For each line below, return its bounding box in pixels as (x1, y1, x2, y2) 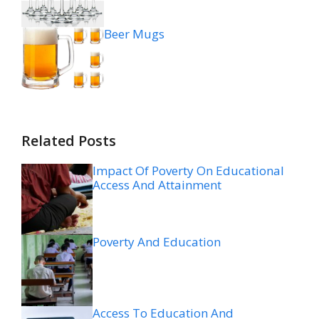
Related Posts (21, 130, 116, 150)
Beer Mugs (104, 25, 165, 42)
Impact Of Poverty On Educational (93, 162, 284, 179)
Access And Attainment (93, 176, 221, 193)
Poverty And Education (93, 233, 221, 250)
